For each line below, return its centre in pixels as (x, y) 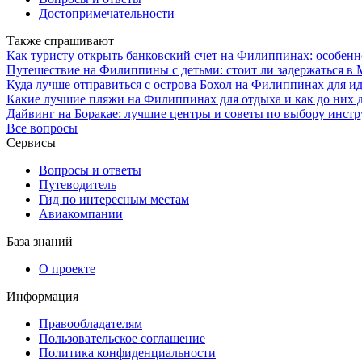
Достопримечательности (107, 13)
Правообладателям (90, 323)
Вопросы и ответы (90, 170)
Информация (42, 296)
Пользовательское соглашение (122, 338)
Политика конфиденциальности (127, 352)
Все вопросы (42, 128)
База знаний (40, 241)
